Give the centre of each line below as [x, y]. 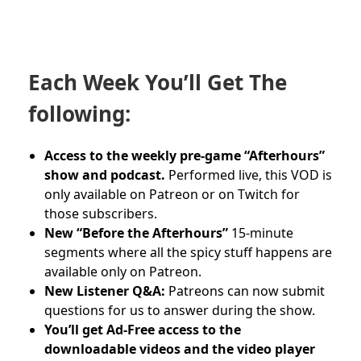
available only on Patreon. [123, 272]
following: [79, 114]
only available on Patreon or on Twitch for [172, 195]
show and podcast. [105, 175]
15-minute [262, 233]
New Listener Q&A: [105, 291]
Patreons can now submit [247, 291]
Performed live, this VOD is [250, 175]
